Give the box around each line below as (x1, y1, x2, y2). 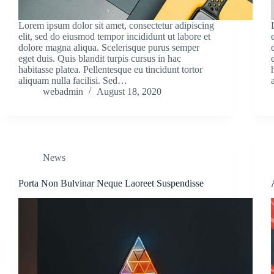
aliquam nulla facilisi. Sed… (18, 75, 127, 86)
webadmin (43, 86, 83, 97)
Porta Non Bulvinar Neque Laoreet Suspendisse (18, 177, 204, 188)
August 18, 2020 (97, 86, 161, 97)
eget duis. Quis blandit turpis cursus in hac (18, 53, 181, 64)
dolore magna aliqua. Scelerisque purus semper (18, 42, 199, 53)
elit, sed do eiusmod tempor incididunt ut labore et (18, 31, 210, 42)
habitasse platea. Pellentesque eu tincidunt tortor (18, 64, 202, 75)
